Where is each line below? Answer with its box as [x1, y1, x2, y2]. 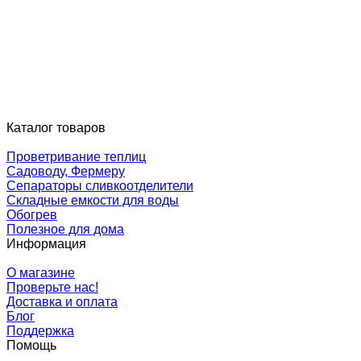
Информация [6, 236, 86, 251]
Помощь [6, 338, 56, 352]
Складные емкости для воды [6, 193, 179, 207]
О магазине [6, 265, 75, 280]
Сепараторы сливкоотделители [6, 178, 193, 193]
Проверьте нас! [6, 280, 98, 294]
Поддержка [6, 323, 74, 338]
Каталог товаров [6, 120, 106, 135]
